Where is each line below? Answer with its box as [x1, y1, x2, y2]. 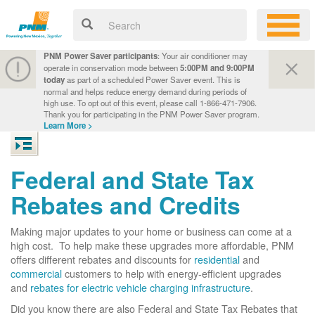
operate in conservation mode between [43, 62, 180, 73]
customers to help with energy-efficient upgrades [62, 266, 281, 281]
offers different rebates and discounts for [11, 252, 194, 266]
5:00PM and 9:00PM [179, 62, 255, 74]
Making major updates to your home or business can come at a [11, 224, 292, 238]
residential [194, 252, 240, 266]
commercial [11, 266, 62, 281]
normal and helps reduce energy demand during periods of [43, 86, 247, 97]
